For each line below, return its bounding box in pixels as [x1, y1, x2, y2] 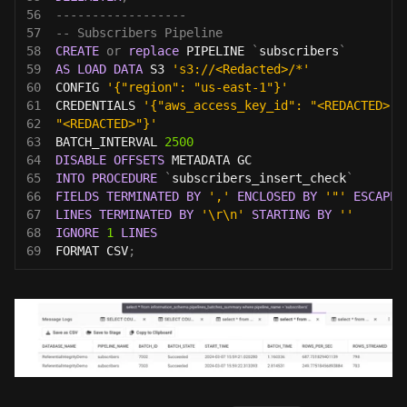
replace [128, 43, 179, 58]
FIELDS [55, 188, 99, 203]
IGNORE [55, 224, 99, 240]
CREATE [55, 43, 99, 58]
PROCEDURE [92, 170, 157, 185]
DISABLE [55, 152, 106, 167]
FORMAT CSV [55, 243, 128, 258]
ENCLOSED [237, 188, 295, 203]
